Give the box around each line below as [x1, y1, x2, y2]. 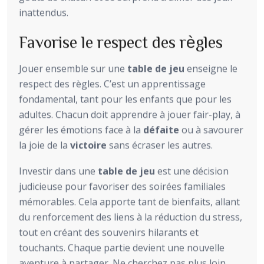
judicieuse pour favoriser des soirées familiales [19, 180, 226, 193]
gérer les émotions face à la [19, 123, 143, 137]
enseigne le [184, 62, 237, 75]
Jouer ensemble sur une [19, 62, 127, 75]
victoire [70, 138, 107, 152]
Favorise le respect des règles [19, 33, 223, 50]
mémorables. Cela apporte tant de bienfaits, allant [19, 195, 240, 209]
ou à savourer [179, 123, 243, 137]
